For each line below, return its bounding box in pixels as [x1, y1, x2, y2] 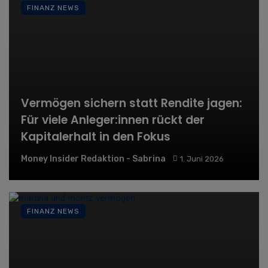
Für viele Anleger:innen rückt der [21, 111, 205, 128]
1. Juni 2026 [179, 154, 224, 163]
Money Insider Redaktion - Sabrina [21, 153, 166, 164]
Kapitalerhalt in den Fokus [21, 128, 170, 145]
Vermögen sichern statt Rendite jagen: [21, 95, 242, 111]
